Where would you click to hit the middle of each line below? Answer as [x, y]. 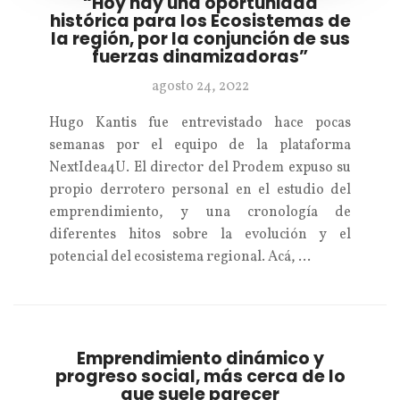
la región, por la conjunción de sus [200, 39]
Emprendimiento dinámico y [200, 358]
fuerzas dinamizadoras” [200, 57]
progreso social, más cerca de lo [200, 376]
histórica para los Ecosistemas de [200, 21]
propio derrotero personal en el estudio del [200, 190]
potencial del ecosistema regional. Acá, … [180, 257]
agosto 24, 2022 [200, 87]
